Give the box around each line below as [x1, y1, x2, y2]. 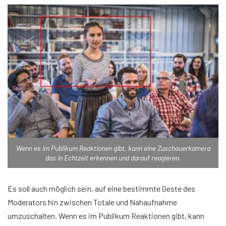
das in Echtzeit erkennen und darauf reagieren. [45, 153, 181, 162]
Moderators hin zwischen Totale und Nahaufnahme [8, 197, 177, 207]
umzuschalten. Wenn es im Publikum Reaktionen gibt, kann [8, 211, 204, 221]
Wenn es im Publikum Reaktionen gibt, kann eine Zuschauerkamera [16, 144, 210, 153]
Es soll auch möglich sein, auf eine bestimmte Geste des [8, 184, 195, 194]
